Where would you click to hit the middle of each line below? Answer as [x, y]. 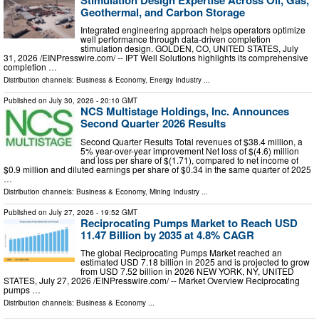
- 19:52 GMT [116, 212]
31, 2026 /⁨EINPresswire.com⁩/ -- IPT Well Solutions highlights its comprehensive [156, 58]
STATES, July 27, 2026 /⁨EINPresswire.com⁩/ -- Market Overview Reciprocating [152, 281]
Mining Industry [174, 191]
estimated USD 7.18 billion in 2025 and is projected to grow [195, 262]
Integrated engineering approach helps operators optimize [193, 30]
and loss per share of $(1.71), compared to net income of [189, 159]
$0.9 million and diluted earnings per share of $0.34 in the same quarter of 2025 [157, 169]
